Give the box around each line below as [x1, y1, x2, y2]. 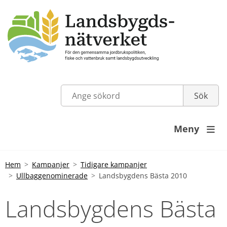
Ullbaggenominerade [16, 170, 88, 180]
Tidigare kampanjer [81, 159, 147, 169]
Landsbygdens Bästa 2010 [99, 170, 187, 180]
